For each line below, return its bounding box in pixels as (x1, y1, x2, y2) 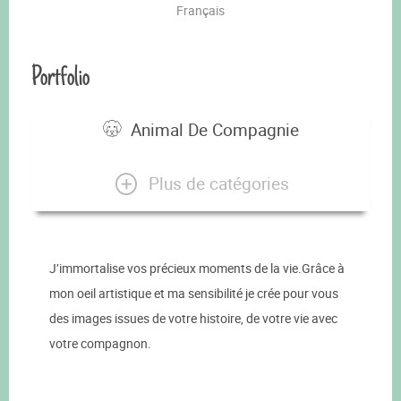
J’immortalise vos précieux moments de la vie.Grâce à (49, 260, 345, 277)
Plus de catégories (148, 171, 289, 195)
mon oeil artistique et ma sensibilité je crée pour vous (49, 285, 338, 303)
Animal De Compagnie (130, 117, 299, 141)
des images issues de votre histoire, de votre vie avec (49, 310, 337, 328)
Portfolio (31, 56, 90, 97)
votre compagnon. (49, 335, 151, 353)
